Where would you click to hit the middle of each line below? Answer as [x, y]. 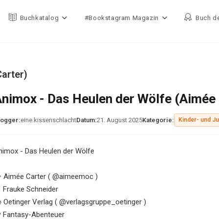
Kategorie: [158, 120]
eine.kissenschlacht [48, 120]
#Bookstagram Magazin [121, 18]
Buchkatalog [39, 18]
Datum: [87, 120]
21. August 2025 [120, 120]
